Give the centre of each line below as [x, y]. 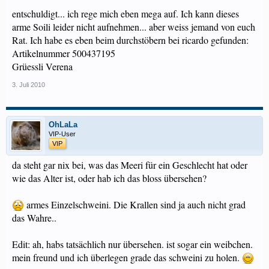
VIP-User [62, 134]
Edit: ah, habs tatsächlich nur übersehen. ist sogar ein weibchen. [132, 244]
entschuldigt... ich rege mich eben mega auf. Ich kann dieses [125, 14]
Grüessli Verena [42, 66]
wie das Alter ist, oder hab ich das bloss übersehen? [109, 178]
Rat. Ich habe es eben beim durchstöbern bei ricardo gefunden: [130, 40]
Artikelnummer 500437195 [64, 53]
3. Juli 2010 [29, 85]
